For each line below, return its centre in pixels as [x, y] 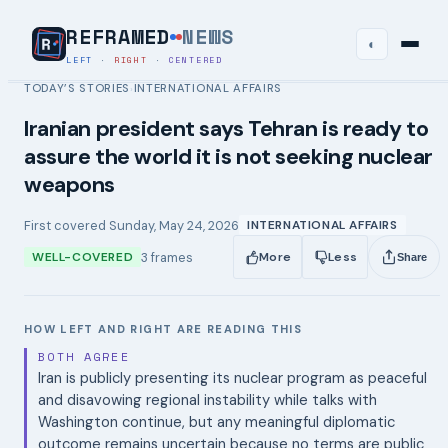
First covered [66, 225]
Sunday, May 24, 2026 [174, 225]
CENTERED [196, 59]
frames [171, 257]
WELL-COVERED [83, 257]
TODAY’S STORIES [77, 88]
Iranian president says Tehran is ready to [226, 129]
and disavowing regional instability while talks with [208, 400]
